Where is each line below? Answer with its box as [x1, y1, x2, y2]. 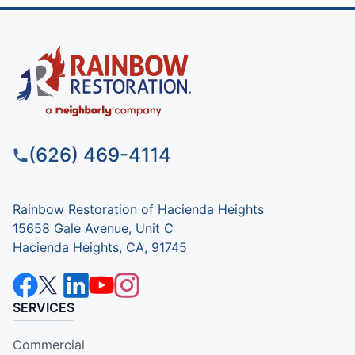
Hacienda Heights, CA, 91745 [13, 239, 187, 256]
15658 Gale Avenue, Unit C [13, 220, 174, 237]
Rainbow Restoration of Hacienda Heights [13, 201, 264, 218]
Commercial [13, 337, 85, 353]
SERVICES [13, 300, 74, 316]
